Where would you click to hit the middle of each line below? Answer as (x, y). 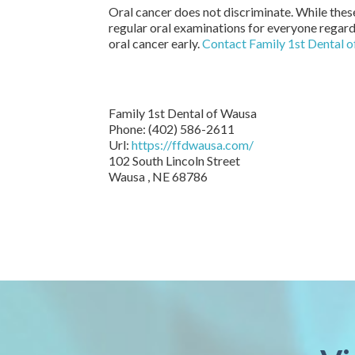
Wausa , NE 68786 (158, 176)
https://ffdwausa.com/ (193, 145)
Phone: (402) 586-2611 (172, 129)
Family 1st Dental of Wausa (183, 113)
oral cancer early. (155, 43)
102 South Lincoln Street (174, 160)
